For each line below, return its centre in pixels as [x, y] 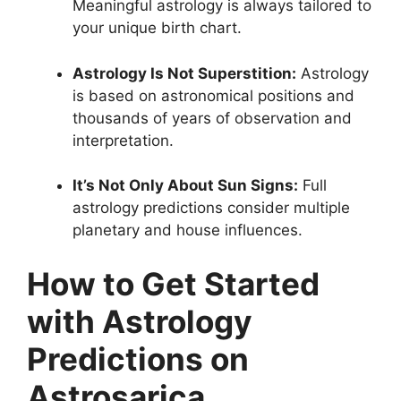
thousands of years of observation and [212, 118]
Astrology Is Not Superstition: [184, 73]
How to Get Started [173, 283]
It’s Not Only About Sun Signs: [185, 186]
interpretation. [123, 140]
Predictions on [138, 358]
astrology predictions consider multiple [211, 208]
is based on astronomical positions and [213, 95]
